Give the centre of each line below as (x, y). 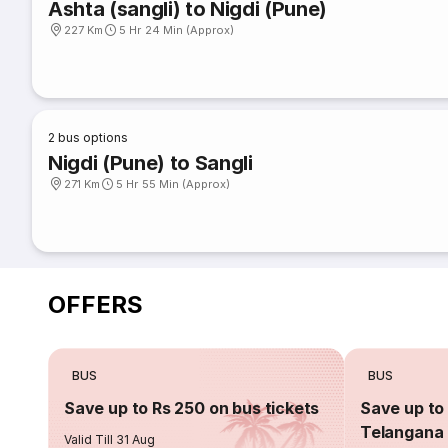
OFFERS (95, 304)
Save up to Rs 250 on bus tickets (192, 408)
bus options (93, 137)
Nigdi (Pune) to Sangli (150, 163)
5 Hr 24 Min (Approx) (177, 30)
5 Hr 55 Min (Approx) (173, 184)
